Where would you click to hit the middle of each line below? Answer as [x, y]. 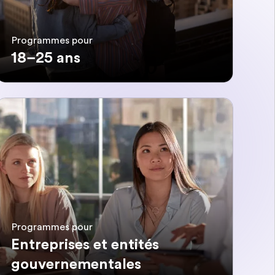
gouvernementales [76, 264]
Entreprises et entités [85, 244]
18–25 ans [46, 58]
